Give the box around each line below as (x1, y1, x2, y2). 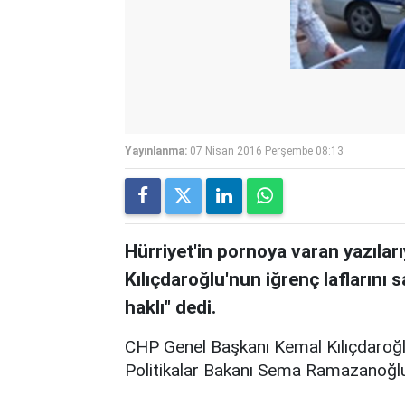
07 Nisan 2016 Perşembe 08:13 (190, 144, 344, 157)
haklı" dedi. (125, 296, 216, 318)
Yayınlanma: (125, 144, 187, 157)
